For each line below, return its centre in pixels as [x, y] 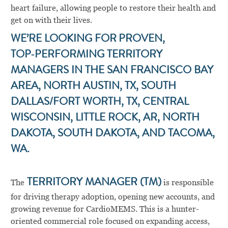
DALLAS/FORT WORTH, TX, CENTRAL [99, 103]
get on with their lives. [51, 20]
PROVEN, [141, 40]
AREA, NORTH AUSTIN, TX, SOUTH [93, 87]
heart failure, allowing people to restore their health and [113, 8]
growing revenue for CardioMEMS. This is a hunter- [105, 209]
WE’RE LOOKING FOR [63, 40]
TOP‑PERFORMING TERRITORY [86, 55]
